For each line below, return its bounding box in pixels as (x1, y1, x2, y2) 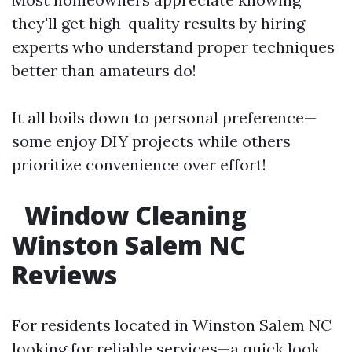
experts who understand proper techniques (12, 37, 335, 57)
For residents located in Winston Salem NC (12, 315, 332, 335)
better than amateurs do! (12, 60, 196, 80)
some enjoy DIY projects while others (12, 131, 291, 151)
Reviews (12, 258, 117, 291)
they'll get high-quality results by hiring (12, 13, 305, 33)
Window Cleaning (18, 198, 247, 232)
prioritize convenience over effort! (12, 155, 266, 174)
